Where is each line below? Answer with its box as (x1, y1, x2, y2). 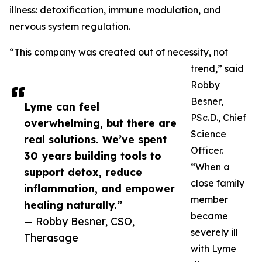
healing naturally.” (24, 198, 122, 212)
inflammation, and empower (24, 182, 175, 195)
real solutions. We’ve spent (24, 133, 167, 146)
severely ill (191, 226, 238, 239)
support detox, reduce (24, 166, 142, 179)
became (191, 210, 228, 222)
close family (191, 177, 244, 189)
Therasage (24, 231, 78, 244)
